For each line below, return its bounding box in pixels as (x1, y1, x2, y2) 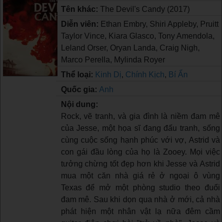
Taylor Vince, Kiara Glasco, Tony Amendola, (60, 31, 215, 40)
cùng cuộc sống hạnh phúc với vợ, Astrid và (60, 135, 220, 144)
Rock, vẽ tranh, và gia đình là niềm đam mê (60, 111, 220, 120)
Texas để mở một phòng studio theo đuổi (60, 183, 220, 192)
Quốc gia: (60, 85, 99, 94)
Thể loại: (60, 70, 95, 79)
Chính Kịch (125, 70, 165, 79)
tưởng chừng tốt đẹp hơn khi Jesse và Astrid (60, 159, 220, 168)
